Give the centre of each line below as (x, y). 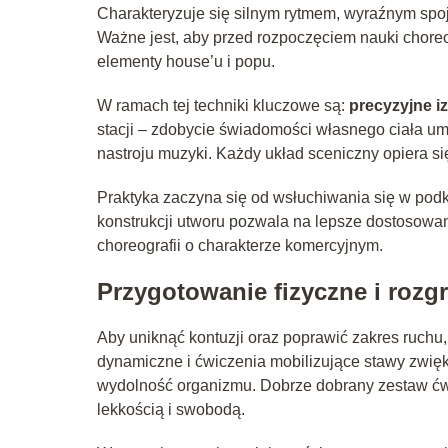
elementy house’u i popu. (186, 61)
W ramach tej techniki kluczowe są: (223, 105)
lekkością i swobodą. (171, 409)
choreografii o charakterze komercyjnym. (240, 245)
